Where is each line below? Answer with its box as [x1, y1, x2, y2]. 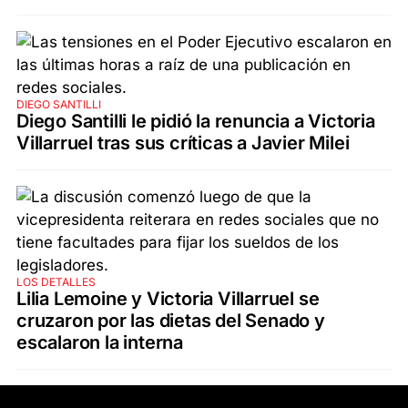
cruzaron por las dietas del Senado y [16, 309, 325, 331]
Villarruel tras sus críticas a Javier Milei [16, 131, 350, 154]
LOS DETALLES [16, 274, 96, 289]
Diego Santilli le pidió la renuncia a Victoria [16, 109, 375, 132]
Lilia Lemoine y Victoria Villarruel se [16, 287, 320, 310]
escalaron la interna [16, 331, 184, 353]
